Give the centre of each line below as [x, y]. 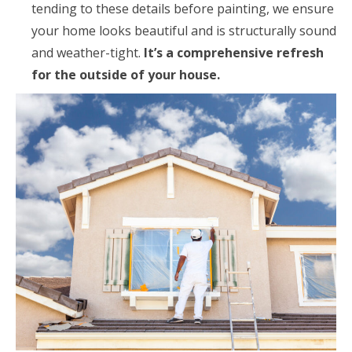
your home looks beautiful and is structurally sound [184, 30]
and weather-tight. [88, 52]
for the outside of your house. [126, 74]
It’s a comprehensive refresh [234, 52]
